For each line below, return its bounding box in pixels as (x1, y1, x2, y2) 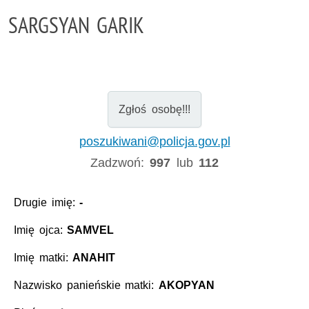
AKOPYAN (158, 279, 215, 292)
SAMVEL (67, 224, 114, 237)
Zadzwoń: (90, 155, 150, 170)
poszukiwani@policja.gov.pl (79, 134, 230, 148)
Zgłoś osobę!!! (119, 103, 190, 115)
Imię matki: (14, 252, 73, 264)
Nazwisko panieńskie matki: (14, 279, 159, 292)
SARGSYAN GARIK (8, 11, 144, 39)
